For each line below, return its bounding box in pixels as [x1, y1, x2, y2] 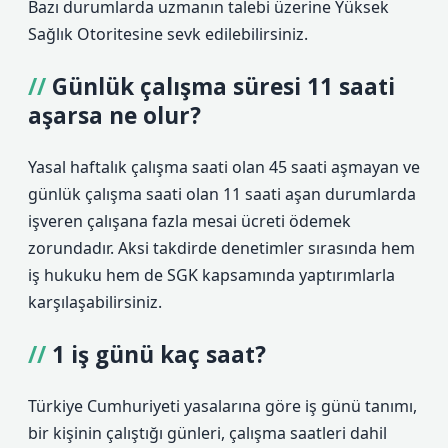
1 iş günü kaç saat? [52, 339, 266, 370]
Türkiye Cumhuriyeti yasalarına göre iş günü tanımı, [28, 395, 417, 417]
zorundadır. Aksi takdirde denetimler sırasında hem [28, 237, 415, 259]
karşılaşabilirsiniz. [28, 291, 162, 313]
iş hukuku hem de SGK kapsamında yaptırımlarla [28, 264, 395, 286]
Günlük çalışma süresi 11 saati [52, 71, 395, 102]
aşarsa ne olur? [28, 100, 201, 131]
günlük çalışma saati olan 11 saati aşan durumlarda [28, 183, 416, 205]
